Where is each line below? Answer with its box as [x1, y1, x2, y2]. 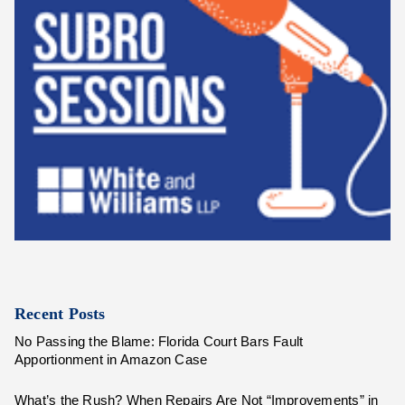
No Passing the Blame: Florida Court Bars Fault [14, 334, 304, 350]
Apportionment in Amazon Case [14, 353, 208, 368]
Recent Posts [14, 305, 106, 324]
